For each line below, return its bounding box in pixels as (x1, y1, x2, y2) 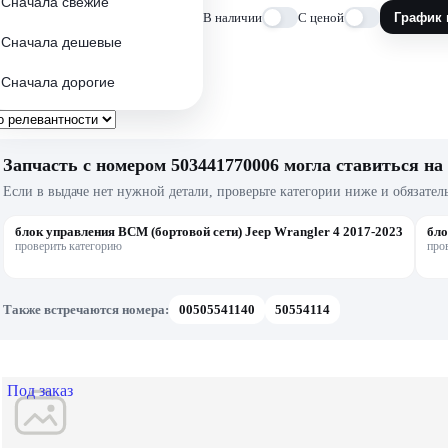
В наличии (203, 9, 262, 25)
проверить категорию (15, 238, 122, 253)
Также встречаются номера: (3, 301, 169, 317)
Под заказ (7, 381, 73, 399)
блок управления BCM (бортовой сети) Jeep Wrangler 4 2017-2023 (15, 223, 403, 239)
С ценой (298, 9, 344, 25)
